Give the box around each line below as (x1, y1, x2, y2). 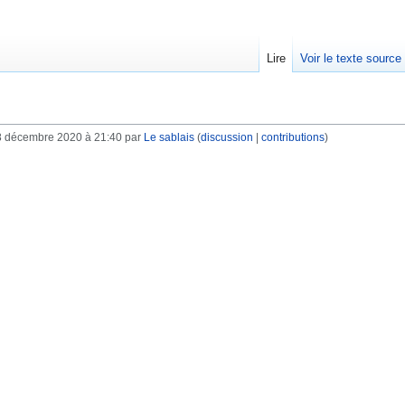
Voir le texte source (299, 52, 401, 65)
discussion (200, 131, 253, 144)
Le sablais (143, 131, 194, 144)
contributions (260, 131, 325, 144)
